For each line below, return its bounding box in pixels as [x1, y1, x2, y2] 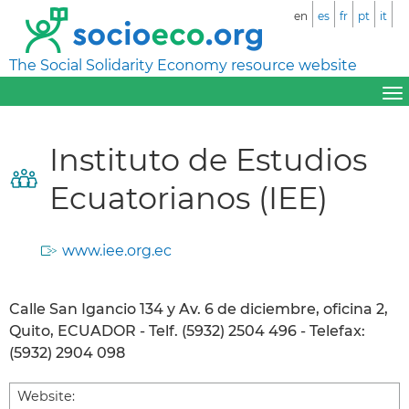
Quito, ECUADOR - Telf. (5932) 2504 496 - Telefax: [9, 321, 365, 340]
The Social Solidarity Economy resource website [9, 57, 357, 74]
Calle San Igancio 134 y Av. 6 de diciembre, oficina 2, [9, 299, 388, 318]
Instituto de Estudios [49, 140, 367, 178]
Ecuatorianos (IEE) [49, 178, 328, 216]
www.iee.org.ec [62, 241, 172, 259]
